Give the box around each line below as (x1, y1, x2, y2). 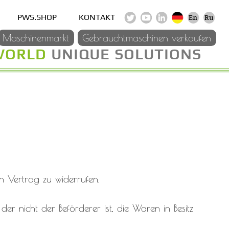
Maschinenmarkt (3, 32, 70, 43)
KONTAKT (78, 12, 115, 22)
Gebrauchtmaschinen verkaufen (82, 32, 212, 43)
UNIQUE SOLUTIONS (51, 45, 202, 62)
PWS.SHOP (17, 12, 57, 22)
